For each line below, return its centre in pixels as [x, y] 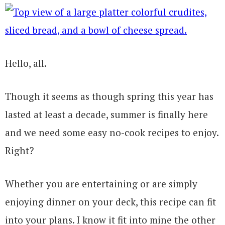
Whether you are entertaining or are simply [101, 183]
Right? [19, 150]
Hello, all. [26, 63]
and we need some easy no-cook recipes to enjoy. [112, 132]
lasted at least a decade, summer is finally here [106, 114]
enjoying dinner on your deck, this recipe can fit [110, 201]
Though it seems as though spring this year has [109, 96]
